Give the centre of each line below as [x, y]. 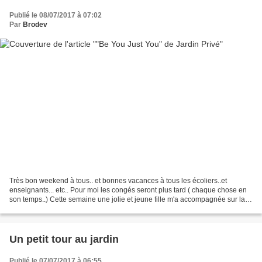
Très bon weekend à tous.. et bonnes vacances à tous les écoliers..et [118, 181]
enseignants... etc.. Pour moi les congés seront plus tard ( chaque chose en [128, 190]
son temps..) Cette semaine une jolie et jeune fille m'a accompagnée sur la [127, 200]
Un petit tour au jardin [64, 239]
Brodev [35, 24]
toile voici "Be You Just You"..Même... [68, 209]
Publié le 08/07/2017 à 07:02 [56, 15]
